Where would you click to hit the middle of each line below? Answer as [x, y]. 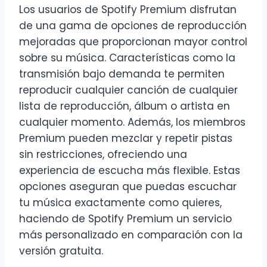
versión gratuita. [61, 251]
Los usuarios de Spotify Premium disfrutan [128, 10]
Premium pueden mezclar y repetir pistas [126, 139]
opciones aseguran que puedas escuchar [128, 187]
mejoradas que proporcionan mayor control [133, 42]
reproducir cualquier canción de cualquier [128, 90]
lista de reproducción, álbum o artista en [125, 106]
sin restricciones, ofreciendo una [103, 155]
